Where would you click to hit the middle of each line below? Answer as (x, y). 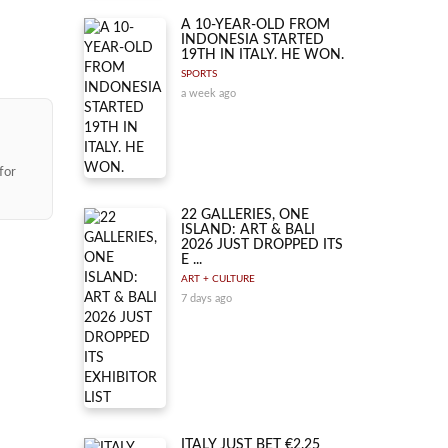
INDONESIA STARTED (252, 40)
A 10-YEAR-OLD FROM (255, 25)
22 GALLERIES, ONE (245, 215)
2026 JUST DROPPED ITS (262, 245)
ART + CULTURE (218, 279)
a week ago (208, 93)
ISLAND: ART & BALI (248, 230)
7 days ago (206, 298)
